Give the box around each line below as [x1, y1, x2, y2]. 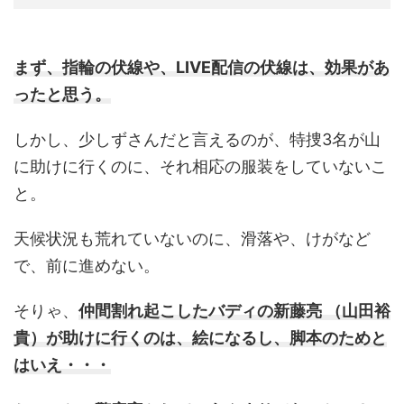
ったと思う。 [14, 85, 111, 105]
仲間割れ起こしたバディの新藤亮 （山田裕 [78, 301, 390, 321]
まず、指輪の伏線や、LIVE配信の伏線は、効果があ [14, 58, 390, 78]
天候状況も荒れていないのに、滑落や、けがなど [14, 229, 371, 249]
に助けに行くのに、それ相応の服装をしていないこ [14, 157, 387, 177]
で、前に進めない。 [14, 256, 160, 276]
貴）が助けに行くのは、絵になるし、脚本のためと [14, 328, 387, 348]
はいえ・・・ [14, 355, 111, 375]
